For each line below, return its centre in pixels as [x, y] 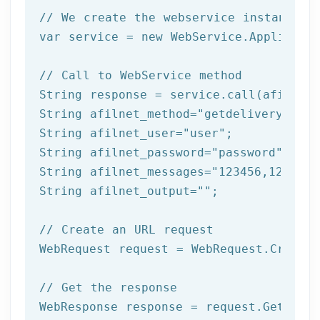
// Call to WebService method [141, 75]
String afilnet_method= [118, 114]
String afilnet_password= [125, 152]
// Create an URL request [126, 229]
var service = [90, 36]
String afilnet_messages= [125, 171]
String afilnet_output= [118, 191]
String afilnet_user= [111, 133]
